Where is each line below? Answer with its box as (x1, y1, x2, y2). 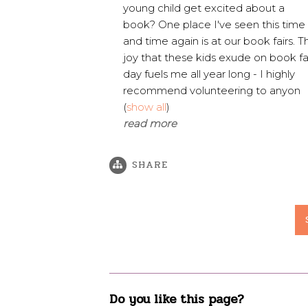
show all (126, 100, 166, 114)
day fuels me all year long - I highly (123, 67, 295, 81)
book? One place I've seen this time (123, 18, 305, 32)
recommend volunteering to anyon (123, 84, 300, 98)
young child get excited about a (123, 1, 285, 15)
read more (123, 117, 177, 131)
